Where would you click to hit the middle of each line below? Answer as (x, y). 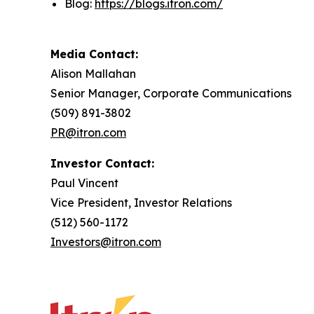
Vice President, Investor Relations (141, 203)
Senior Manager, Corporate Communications (171, 94)
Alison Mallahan (93, 74)
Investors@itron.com (106, 242)
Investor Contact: (102, 164)
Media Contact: (94, 54)
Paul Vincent (84, 183)
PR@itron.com (88, 133)
